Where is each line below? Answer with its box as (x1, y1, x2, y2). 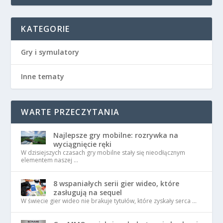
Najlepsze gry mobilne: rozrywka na (53, 130, 179, 140)
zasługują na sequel (53, 188, 122, 198)
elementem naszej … (21, 156, 79, 165)
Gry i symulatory (21, 47, 80, 57)
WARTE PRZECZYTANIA (21, 107, 120, 118)
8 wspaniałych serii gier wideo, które (53, 179, 180, 189)
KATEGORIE (21, 23, 70, 35)
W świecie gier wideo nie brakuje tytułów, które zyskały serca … (21, 197, 197, 206)
